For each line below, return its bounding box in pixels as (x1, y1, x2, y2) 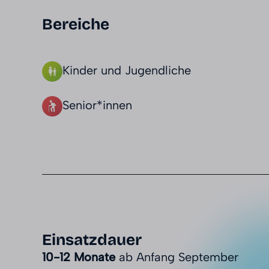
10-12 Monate (42, 250, 115, 265)
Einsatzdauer (42, 231, 142, 250)
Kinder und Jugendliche (62, 63, 191, 78)
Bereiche (42, 15, 109, 34)
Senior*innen (62, 98, 132, 113)
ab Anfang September (115, 250, 238, 265)
